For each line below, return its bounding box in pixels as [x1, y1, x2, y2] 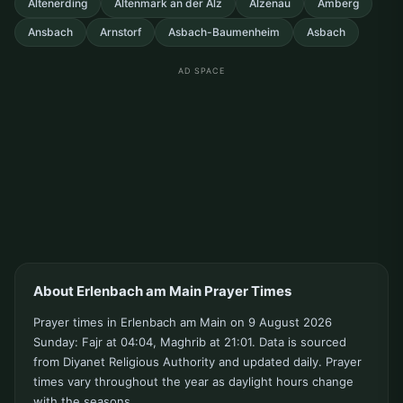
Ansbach [28, 25, 73, 40]
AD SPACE [178, 66, 225, 76]
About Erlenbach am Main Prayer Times [33, 282, 291, 300]
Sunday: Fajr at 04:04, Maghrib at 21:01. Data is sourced [33, 335, 346, 350]
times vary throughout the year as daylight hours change [33, 374, 354, 390]
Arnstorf [100, 25, 141, 40]
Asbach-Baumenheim [168, 25, 280, 40]
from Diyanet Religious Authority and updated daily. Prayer [33, 354, 362, 370]
